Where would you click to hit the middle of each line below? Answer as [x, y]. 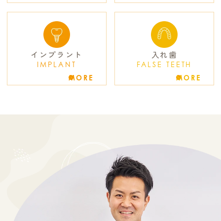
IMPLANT [57, 65]
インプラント [57, 54]
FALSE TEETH [164, 65]
